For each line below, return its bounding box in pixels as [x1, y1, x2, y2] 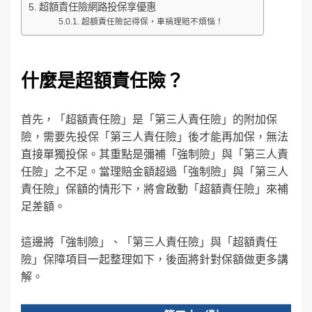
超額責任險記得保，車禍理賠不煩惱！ [81, 16, 224, 26]
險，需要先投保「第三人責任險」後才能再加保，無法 [21, 131, 288, 143]
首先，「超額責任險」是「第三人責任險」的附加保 [21, 114, 277, 126]
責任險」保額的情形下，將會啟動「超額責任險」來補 [21, 183, 288, 196]
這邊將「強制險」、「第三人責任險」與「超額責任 [21, 236, 277, 249]
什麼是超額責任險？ [21, 70, 184, 92]
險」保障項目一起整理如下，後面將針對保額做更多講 [21, 253, 288, 266]
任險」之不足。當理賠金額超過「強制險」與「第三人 [21, 166, 288, 178]
